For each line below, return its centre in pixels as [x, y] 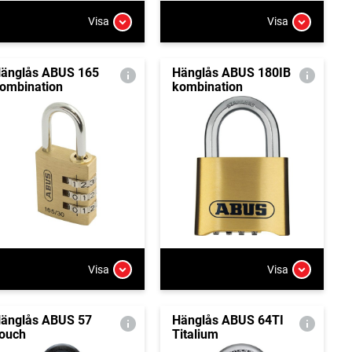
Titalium [195, 335]
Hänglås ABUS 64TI [227, 321]
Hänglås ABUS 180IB [231, 72]
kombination [207, 86]
